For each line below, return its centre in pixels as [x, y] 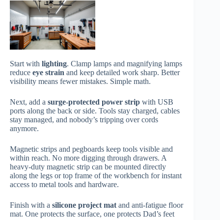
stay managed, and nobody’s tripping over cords [84, 119]
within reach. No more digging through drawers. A [88, 158]
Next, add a [29, 102]
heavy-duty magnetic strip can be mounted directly [88, 166]
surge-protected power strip [94, 102]
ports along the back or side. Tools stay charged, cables [95, 110]
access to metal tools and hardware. [64, 184]
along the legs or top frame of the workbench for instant [96, 175]
